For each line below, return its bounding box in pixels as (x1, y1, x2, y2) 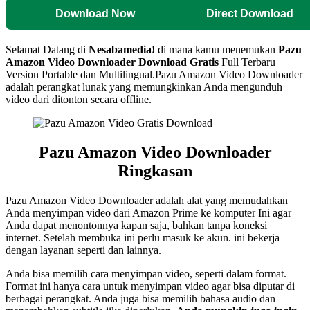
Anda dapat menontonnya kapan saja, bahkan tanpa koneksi (6, 219, 267, 231)
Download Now (55, 7, 135, 19)
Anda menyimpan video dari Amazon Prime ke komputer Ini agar (6, 206, 291, 219)
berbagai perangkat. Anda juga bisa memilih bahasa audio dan (6, 292, 275, 304)
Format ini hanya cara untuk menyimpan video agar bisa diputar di (6, 280, 295, 292)
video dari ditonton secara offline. (6, 93, 152, 105)
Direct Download (206, 7, 293, 19)
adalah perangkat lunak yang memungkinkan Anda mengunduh (6, 80, 282, 93)
